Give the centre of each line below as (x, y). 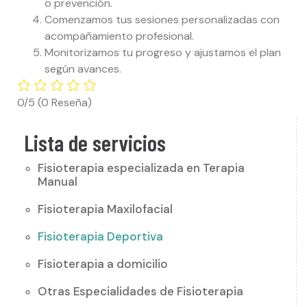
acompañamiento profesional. (119, 36)
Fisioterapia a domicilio (103, 263)
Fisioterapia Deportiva (100, 236)
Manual (58, 181)
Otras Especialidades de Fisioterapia (140, 291)
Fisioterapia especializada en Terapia (141, 168)
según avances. (83, 69)
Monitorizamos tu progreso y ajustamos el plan (163, 52)
